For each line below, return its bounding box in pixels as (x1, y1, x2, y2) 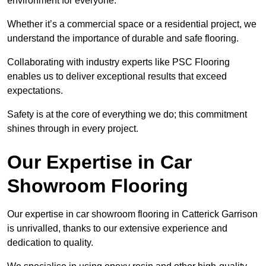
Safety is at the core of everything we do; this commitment (7, 109, 247, 120)
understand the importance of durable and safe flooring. (7, 33, 241, 44)
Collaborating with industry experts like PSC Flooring (7, 57, 230, 68)
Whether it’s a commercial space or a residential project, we (7, 19, 256, 30)
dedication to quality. (7, 237, 96, 248)
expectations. (7, 85, 65, 96)
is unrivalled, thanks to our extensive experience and (7, 223, 227, 234)
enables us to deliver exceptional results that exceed (7, 71, 227, 82)
